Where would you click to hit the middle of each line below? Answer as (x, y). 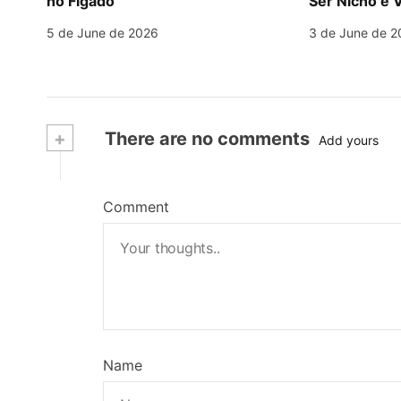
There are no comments (205, 139)
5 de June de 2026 (102, 33)
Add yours (349, 140)
